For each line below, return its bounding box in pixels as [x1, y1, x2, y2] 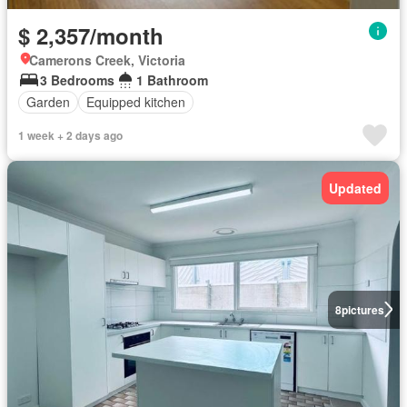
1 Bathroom [136, 70, 208, 89]
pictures [341, 301, 384, 318]
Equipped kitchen [86, 93, 185, 111]
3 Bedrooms [40, 70, 114, 89]
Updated [329, 178, 382, 197]
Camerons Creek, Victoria [29, 50, 185, 69]
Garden [26, 93, 70, 111]
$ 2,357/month [18, 19, 164, 51]
